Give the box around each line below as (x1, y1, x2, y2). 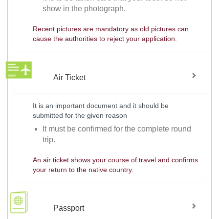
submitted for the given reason (32, 111, 127, 119)
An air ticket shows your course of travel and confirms (32, 155, 198, 164)
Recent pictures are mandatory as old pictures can (32, 25, 189, 33)
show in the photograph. (43, 4, 126, 13)
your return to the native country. (32, 165, 133, 174)
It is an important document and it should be (32, 101, 169, 109)
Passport (53, 204, 85, 213)
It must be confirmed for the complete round (43, 124, 192, 133)
